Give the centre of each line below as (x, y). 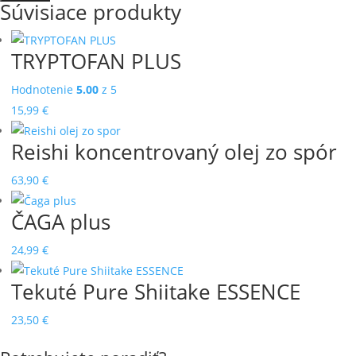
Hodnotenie (44, 89)
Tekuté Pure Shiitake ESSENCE (156, 292)
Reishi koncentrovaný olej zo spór (174, 152)
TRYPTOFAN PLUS (96, 61)
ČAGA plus (61, 222)
